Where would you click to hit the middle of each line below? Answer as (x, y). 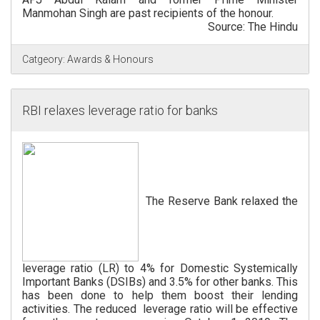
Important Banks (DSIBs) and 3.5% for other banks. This (160, 282)
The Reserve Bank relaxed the (218, 201)
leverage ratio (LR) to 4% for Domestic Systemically (160, 269)
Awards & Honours (109, 60)
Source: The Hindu (253, 27)
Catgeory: (44, 60)
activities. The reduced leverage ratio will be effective (160, 309)
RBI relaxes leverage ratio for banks (120, 111)
